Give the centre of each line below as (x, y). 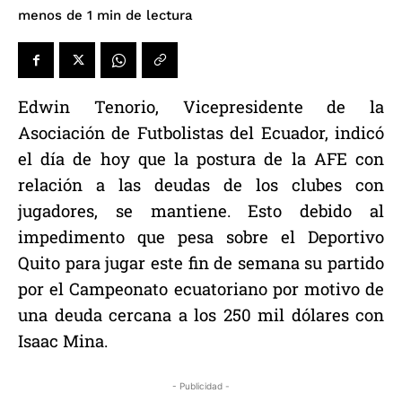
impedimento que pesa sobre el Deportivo (201, 237)
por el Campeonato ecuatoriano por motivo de (201, 289)
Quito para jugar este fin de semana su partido (201, 263)
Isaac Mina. (63, 341)
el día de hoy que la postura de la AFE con (201, 159)
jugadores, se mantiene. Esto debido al (201, 211)
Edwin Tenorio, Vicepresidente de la (201, 107)
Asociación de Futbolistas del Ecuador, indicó (201, 133)
